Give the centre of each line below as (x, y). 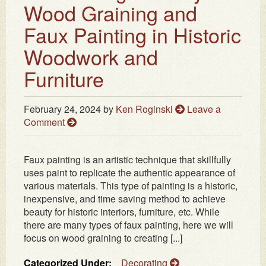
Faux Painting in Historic (132, 35)
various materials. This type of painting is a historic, (131, 186)
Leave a (204, 109)
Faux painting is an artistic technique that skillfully (127, 160)
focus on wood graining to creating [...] (103, 238)
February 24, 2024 (62, 109)
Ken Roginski (144, 109)
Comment (45, 122)
